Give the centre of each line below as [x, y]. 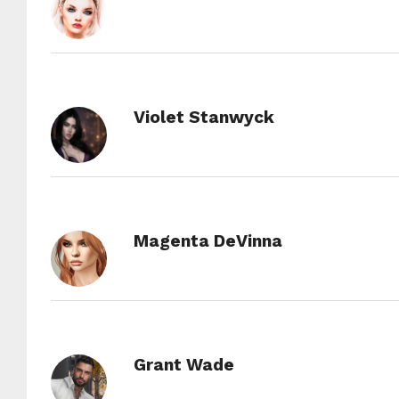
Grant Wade [183, 365]
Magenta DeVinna [208, 241]
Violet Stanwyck [204, 117]
